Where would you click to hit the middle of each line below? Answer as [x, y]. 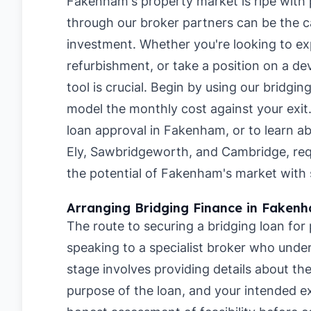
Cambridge [254, 152]
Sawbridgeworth [140, 152]
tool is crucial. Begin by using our [165, 87]
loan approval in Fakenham [146, 130]
